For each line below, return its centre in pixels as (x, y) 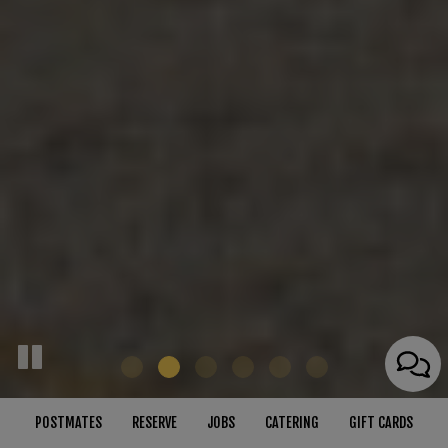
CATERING (292, 422)
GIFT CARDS (381, 422)
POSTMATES (68, 422)
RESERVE (154, 422)
